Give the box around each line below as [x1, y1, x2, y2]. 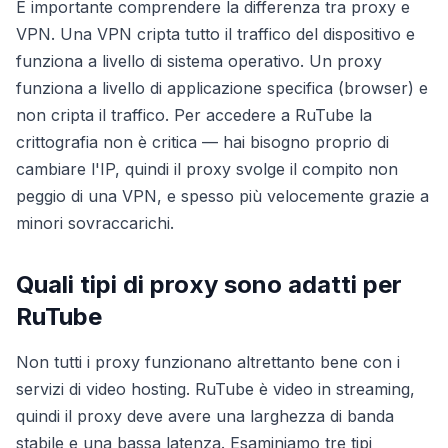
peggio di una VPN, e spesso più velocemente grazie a [16, 186, 429, 206]
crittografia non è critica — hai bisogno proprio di [16, 132, 389, 152]
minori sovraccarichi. [16, 213, 174, 233]
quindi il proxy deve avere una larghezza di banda [16, 406, 394, 426]
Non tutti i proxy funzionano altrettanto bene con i [16, 352, 400, 372]
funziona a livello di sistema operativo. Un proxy [16, 51, 382, 71]
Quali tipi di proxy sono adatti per [16, 270, 402, 299]
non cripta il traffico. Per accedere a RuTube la [16, 105, 372, 125]
